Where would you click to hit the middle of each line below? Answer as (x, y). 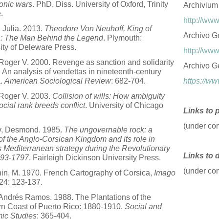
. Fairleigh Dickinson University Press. (95, 158)
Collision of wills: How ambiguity (109, 96)
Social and (143, 207)
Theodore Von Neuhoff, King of (98, 29)
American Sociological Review (58, 81)
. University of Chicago (124, 105)
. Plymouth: (122, 38)
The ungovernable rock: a (108, 130)
